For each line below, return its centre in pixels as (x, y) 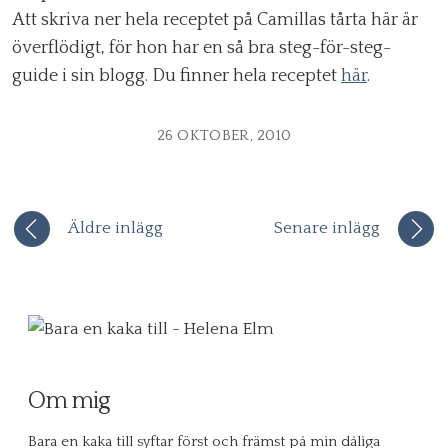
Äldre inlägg (115, 228)
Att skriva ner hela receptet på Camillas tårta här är (215, 20)
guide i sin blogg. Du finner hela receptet (176, 76)
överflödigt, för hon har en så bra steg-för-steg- (201, 48)
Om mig (69, 401)
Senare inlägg (327, 228)
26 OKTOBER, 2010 (224, 135)
